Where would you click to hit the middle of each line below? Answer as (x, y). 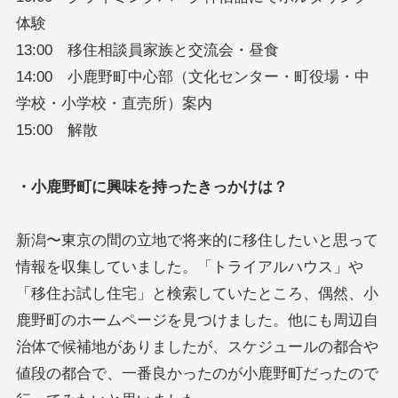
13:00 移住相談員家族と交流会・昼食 (147, 51)
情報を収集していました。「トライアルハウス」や (189, 267)
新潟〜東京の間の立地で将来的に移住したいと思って (197, 241)
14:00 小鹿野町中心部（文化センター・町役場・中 (192, 77)
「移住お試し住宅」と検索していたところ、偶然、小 (197, 294)
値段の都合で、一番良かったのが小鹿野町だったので (197, 374)
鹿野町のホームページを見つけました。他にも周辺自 (197, 321)
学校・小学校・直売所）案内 (114, 104)
